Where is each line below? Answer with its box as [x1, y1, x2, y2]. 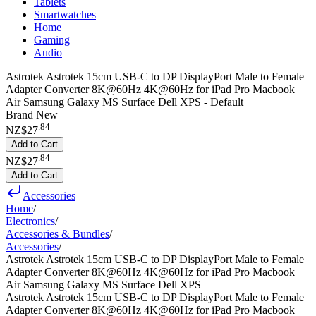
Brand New [6, 109, 58, 121]
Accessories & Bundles [6, 227, 109, 240]
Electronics [6, 214, 55, 227]
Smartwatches [34, 8, 96, 20]
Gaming [34, 34, 70, 46]
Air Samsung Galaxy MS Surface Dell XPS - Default [6, 96, 243, 108]
